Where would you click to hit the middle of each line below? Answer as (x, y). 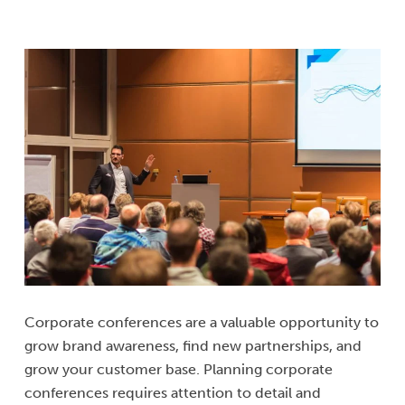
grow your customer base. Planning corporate (179, 370)
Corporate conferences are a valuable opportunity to (202, 323)
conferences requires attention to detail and (173, 393)
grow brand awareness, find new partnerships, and (193, 346)
